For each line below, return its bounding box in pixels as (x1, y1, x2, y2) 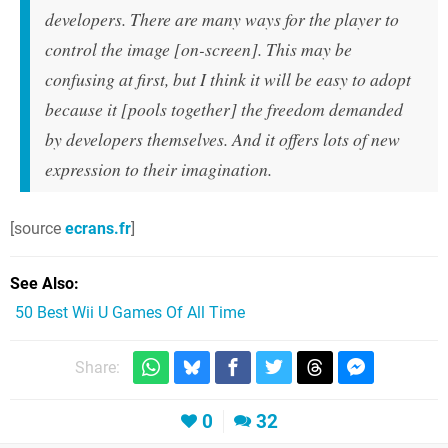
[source (10, 219, 65, 239)
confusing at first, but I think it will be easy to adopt (45, 67, 411, 92)
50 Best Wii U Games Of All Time (15, 303, 245, 323)
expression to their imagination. (45, 157, 272, 182)
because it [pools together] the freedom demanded (45, 97, 403, 122)
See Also (10, 274, 74, 294)
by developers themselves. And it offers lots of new (45, 127, 400, 152)
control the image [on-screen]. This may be (45, 37, 352, 62)
